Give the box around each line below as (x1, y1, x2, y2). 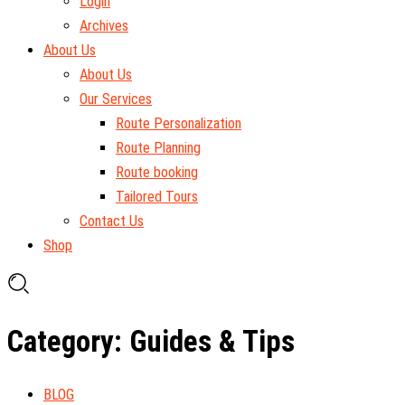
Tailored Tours (116, 188, 198, 206)
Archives (80, 17, 128, 35)
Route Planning (116, 139, 201, 157)
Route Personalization (116, 115, 241, 133)
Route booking (116, 164, 198, 182)
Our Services (80, 90, 152, 108)
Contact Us (80, 212, 144, 231)
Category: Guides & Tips (7, 324, 295, 359)
